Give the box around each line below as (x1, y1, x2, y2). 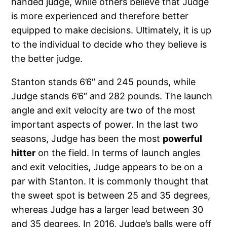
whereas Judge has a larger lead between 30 (11, 204, 204, 215)
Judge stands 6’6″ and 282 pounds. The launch (11, 90, 213, 101)
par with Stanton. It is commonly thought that (11, 175, 209, 186)
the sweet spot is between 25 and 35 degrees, (11, 190, 211, 201)
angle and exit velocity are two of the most (11, 104, 196, 116)
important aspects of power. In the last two (11, 119, 199, 130)
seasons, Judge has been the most (11, 133, 163, 144)
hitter (11, 147, 36, 158)
